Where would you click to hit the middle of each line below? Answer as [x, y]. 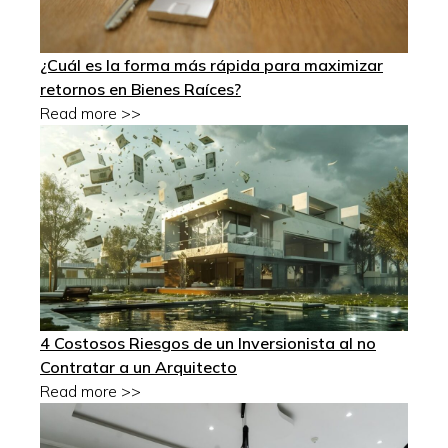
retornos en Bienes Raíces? [140, 88]
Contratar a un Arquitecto [138, 367]
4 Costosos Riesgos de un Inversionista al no [208, 343]
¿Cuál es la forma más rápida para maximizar [211, 64]
